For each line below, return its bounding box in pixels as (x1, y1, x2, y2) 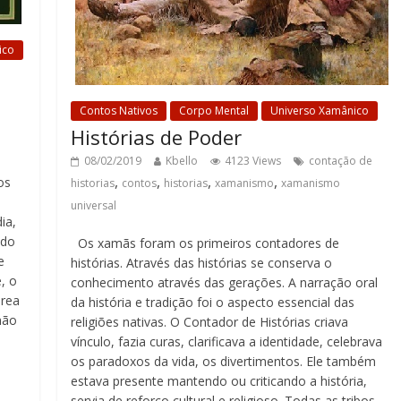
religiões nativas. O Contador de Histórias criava (71, 313, 349, 330)
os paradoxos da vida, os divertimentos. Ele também (71, 353, 377, 370)
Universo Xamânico (270, 103, 370, 118)
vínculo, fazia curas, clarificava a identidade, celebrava (71, 333, 383, 350)
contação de (309, 153, 373, 168)
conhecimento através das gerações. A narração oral (71, 274, 379, 291)
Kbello (166, 153, 199, 168)
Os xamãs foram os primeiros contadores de (71, 235, 340, 252)
